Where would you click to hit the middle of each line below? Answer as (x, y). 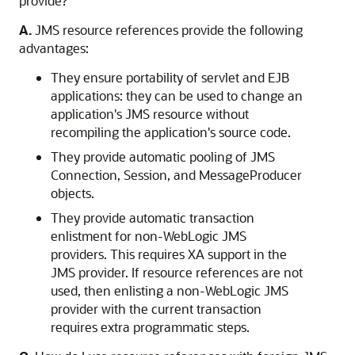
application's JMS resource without (150, 114)
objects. (73, 193)
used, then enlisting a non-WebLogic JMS (170, 290)
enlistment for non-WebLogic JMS (149, 236)
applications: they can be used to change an (177, 95)
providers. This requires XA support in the (169, 254)
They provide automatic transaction (153, 218)
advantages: (54, 48)
